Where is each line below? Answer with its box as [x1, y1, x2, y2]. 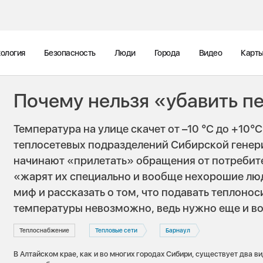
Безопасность [43, 48, 96, 58]
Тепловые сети [95, 226, 137, 234]
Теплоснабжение [19, 226, 70, 234]
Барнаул [165, 226, 190, 234]
